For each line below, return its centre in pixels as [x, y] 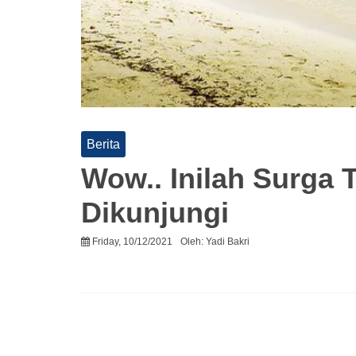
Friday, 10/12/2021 [132, 242]
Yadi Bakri [228, 242]
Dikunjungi [155, 213]
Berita [103, 145]
